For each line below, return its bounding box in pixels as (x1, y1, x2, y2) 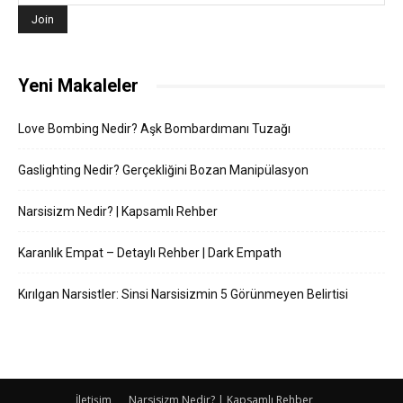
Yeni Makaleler (18, 75, 139, 97)
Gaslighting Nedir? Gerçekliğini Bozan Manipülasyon (18, 163, 309, 178)
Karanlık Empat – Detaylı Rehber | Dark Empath (18, 246, 282, 261)
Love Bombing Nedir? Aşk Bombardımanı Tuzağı (18, 121, 291, 137)
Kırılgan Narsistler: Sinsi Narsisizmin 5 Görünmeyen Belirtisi (18, 287, 348, 302)
